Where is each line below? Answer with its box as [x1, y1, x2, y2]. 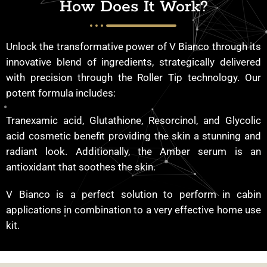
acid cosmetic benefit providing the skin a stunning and [6, 129, 261, 142]
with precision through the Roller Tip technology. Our [6, 71, 261, 83]
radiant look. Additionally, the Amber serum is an [6, 145, 261, 157]
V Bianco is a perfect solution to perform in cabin [6, 188, 261, 200]
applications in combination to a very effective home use [6, 203, 261, 216]
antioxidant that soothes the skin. [6, 160, 158, 173]
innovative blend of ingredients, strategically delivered [6, 55, 261, 68]
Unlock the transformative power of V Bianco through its [6, 40, 261, 52]
